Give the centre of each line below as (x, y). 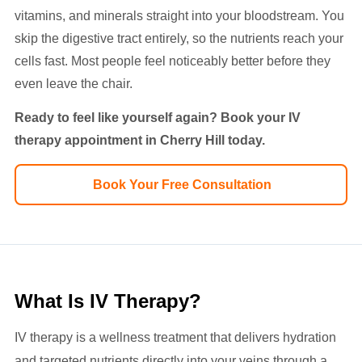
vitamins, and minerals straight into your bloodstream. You (179, 15)
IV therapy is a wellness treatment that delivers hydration (175, 337)
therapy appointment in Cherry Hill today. (140, 141)
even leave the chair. (74, 83)
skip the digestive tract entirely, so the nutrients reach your (179, 38)
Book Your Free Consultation (182, 184)
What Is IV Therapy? (108, 301)
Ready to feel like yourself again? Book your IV (158, 118)
